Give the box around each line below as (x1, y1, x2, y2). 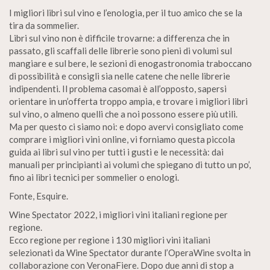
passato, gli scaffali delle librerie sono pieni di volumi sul (9, 45, 232, 56)
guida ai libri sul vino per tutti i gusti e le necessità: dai (9, 146, 224, 157)
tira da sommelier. (9, 20, 79, 31)
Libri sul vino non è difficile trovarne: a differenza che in (9, 33, 230, 43)
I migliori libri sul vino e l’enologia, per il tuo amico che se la (9, 7, 242, 18)
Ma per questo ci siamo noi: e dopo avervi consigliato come (9, 121, 243, 132)
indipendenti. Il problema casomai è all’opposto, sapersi (9, 83, 227, 94)
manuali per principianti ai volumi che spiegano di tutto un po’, (9, 159, 251, 170)
